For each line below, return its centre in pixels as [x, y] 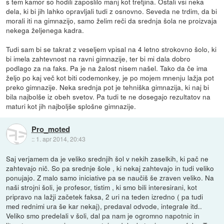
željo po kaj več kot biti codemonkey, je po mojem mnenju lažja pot [110, 78]
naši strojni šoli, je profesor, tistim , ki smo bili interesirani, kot [102, 187]
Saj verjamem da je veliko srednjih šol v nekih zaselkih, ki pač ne [107, 159]
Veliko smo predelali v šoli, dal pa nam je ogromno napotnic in [103, 216]
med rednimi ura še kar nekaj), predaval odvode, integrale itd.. [104, 206]
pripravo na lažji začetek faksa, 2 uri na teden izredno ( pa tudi [105, 197]
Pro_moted [50, 129]
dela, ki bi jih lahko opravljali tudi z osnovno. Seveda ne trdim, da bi [112, 11]
